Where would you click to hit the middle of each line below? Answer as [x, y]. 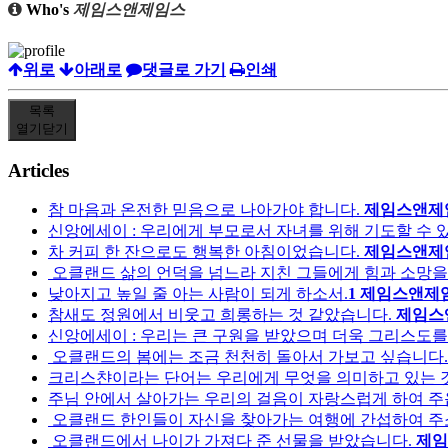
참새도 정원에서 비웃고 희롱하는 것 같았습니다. [220, 315]
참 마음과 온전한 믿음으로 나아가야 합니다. [204, 210]
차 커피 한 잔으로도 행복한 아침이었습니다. [204, 252]
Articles [38, 170]
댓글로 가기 [184, 69]
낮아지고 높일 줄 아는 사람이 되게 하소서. [198, 294]
